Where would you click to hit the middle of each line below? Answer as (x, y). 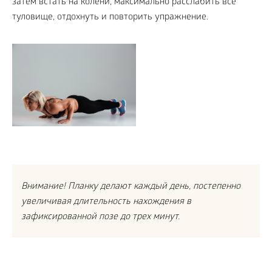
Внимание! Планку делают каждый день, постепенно (131, 187)
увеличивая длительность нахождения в (106, 202)
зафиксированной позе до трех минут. (100, 218)
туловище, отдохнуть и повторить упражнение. (110, 18)
